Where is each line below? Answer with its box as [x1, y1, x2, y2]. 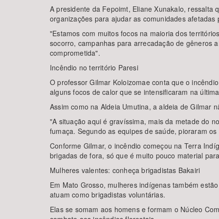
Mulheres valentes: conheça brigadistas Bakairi [50, 165, 200, 175]
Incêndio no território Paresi [50, 63, 138, 72]
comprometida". [50, 48, 100, 58]
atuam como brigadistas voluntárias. [50, 190, 165, 199]
